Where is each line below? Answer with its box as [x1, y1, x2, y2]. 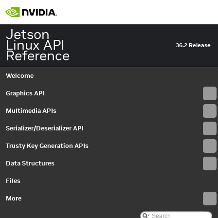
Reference [6, 47, 70, 64]
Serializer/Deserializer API [6, 124, 84, 132]
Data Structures [6, 159, 54, 167]
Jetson [6, 26, 50, 43]
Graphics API [6, 89, 45, 97]
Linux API [6, 36, 65, 54]
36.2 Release [176, 42, 211, 49]
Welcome [6, 72, 34, 80]
